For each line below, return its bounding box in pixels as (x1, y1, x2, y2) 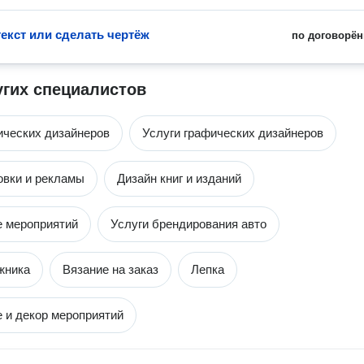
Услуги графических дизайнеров (142, 126, 323, 140)
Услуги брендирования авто (110, 217, 266, 231)
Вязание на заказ (63, 262, 158, 276)
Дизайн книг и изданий (117, 171, 241, 185)
